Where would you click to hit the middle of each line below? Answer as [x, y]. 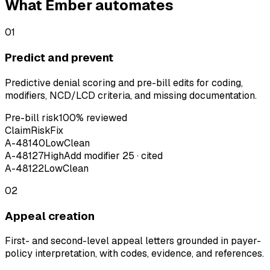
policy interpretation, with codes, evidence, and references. [134, 254]
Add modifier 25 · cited [113, 155]
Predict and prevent [59, 58]
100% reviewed [93, 118]
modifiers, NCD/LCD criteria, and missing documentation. [131, 95]
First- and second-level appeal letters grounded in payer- [133, 241]
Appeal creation [50, 216]
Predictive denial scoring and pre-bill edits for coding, [124, 83]
